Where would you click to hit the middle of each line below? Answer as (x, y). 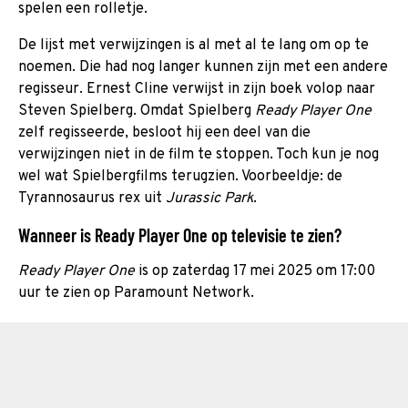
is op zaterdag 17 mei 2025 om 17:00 (255, 271)
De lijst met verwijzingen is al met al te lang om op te (194, 45)
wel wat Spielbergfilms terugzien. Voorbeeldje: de (180, 176)
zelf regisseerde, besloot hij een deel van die (164, 133)
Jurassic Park (209, 198)
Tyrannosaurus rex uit (92, 198)
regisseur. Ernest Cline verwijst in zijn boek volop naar (197, 89)
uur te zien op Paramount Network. (136, 293)
